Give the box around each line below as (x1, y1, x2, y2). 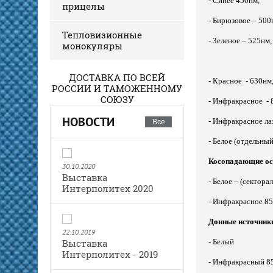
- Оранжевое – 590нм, (138, 19, 212, 29)
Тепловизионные (62, 28, 142, 41)
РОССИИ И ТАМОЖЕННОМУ (52, 82, 182, 94)
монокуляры (62, 39, 122, 52)
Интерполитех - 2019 (62, 247, 158, 260)
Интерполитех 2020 (62, 182, 154, 194)
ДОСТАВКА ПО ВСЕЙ (69, 71, 165, 83)
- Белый (208, 236, 234, 246)
